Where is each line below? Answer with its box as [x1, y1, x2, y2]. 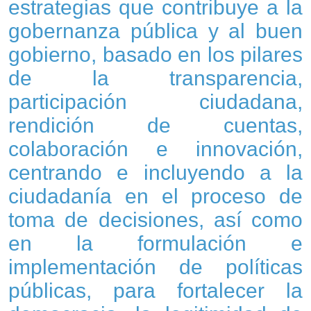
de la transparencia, [8, 67, 303, 90]
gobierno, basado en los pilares [8, 43, 303, 67]
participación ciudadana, [8, 90, 303, 114]
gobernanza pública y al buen [8, 19, 303, 43]
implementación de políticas [8, 255, 303, 279]
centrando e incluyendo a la [8, 161, 303, 185]
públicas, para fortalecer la [8, 279, 303, 303]
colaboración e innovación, [8, 137, 303, 161]
